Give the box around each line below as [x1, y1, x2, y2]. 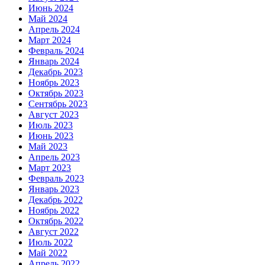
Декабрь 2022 [28, 194, 83, 205]
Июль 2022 [28, 237, 73, 247]
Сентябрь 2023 [28, 98, 88, 109]
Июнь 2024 [28, 2, 73, 13]
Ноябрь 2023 [28, 77, 79, 88]
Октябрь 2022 [28, 215, 83, 226]
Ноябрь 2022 [28, 205, 79, 215]
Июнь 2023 [28, 130, 73, 141]
